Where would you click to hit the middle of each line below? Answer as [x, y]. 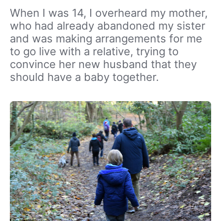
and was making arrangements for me [106, 39]
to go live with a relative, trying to [94, 52]
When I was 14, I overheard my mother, [109, 13]
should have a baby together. [84, 77]
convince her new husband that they [103, 64]
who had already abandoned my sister [108, 26]
